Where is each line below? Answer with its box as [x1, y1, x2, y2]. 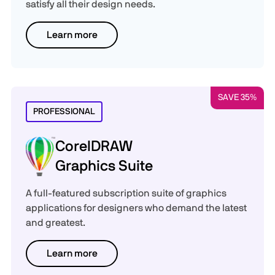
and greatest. [26, 218, 85, 228]
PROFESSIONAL [33, 107, 95, 116]
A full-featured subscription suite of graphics [26, 188, 227, 198]
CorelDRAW [55, 139, 133, 154]
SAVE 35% [218, 93, 257, 102]
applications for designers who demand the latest [26, 203, 247, 213]
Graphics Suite [55, 159, 153, 174]
